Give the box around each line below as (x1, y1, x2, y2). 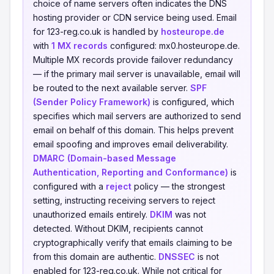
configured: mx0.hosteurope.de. (108, 40, 240, 51)
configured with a (33, 181, 106, 191)
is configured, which (150, 97, 234, 107)
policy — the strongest (131, 181, 225, 191)
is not (195, 251, 219, 262)
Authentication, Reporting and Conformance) (33, 167, 228, 177)
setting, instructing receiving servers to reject (33, 195, 215, 206)
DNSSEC (158, 251, 195, 262)
